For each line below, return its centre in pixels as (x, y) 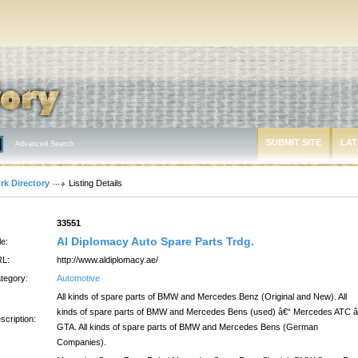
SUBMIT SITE (294, 142)
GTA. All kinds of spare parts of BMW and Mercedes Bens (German (187, 327)
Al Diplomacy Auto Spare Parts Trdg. (155, 241)
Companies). (82, 342)
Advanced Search (44, 144)
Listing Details (95, 183)
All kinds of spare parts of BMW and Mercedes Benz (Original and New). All (202, 296)
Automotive (78, 278)
